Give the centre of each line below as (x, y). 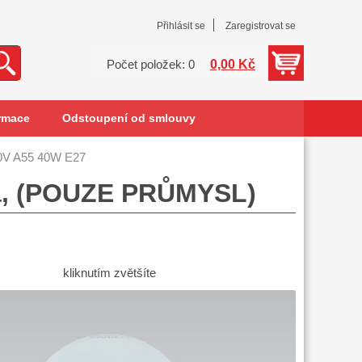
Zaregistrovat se (261, 26)
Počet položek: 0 (151, 65)
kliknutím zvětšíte (109, 274)
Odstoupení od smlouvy (128, 118)
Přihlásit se (181, 26)
